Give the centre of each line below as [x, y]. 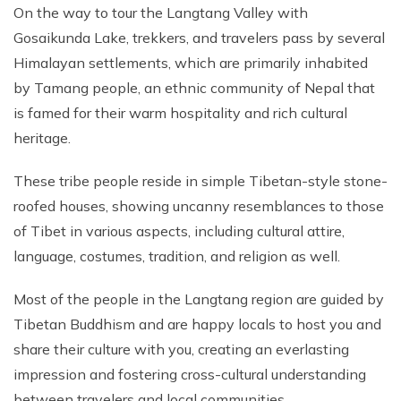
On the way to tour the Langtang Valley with [161, 13]
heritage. [42, 138]
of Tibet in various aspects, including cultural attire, [179, 231]
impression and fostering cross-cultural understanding [190, 374]
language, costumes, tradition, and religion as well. [177, 256]
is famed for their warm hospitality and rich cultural [180, 113]
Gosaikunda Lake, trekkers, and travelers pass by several [199, 38]
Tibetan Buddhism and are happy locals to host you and [197, 324]
